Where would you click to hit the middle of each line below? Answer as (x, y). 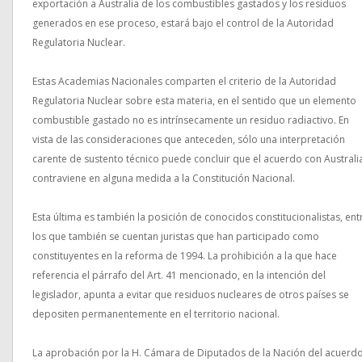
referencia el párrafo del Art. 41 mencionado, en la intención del (179, 275)
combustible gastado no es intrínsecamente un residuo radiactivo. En (191, 120)
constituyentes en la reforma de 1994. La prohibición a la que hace (185, 256)
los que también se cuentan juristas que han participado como (176, 236)
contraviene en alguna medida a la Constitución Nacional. (164, 178)
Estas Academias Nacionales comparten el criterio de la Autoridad (184, 81)
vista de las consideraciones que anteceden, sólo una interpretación (189, 139)
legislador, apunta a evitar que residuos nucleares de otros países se (191, 295)
